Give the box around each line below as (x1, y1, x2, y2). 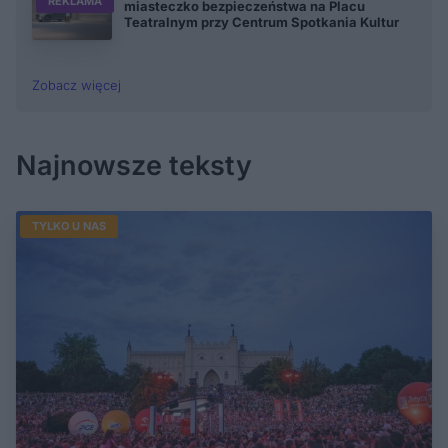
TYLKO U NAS (32, 219, 106, 234)
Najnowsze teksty (16, 149, 252, 183)
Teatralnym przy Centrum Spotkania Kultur (124, 14, 399, 31)
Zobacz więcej (32, 77, 121, 94)
